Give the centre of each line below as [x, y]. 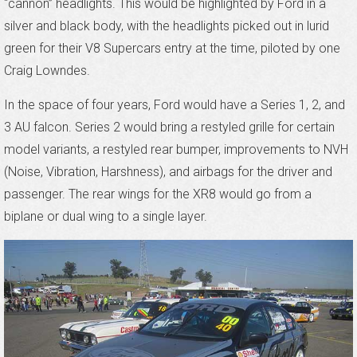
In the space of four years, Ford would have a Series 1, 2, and [175, 105]
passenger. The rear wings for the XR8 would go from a [158, 194]
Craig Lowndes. [47, 71]
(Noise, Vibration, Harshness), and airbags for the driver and [168, 172]
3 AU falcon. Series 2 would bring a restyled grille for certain [169, 127]
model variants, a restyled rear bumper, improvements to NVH [176, 150]
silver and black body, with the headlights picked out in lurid [167, 26]
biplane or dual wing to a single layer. [106, 217]
